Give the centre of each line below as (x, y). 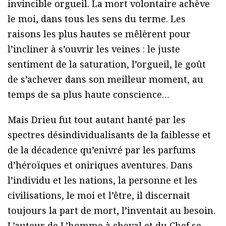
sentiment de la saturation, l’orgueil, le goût (107, 64)
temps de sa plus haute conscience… (89, 95)
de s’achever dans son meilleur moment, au (105, 79)
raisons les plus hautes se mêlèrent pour (99, 34)
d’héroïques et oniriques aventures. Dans (100, 165)
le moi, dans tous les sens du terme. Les (97, 19)
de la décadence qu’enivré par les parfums (102, 150)
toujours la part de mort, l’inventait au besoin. (111, 211)
